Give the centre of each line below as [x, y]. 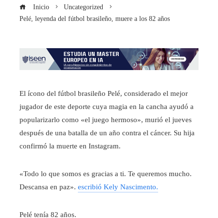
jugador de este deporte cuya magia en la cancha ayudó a [107, 107]
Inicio [40, 7]
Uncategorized [83, 7]
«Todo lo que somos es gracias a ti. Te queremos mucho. [106, 174]
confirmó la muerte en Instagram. [70, 146]
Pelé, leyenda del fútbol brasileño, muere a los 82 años [95, 19]
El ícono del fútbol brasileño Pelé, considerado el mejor [104, 94]
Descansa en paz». [49, 187]
